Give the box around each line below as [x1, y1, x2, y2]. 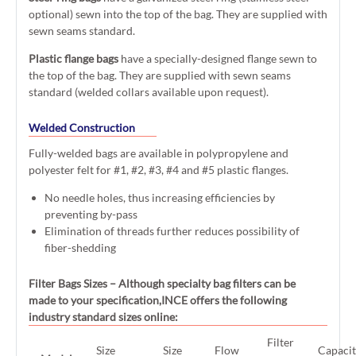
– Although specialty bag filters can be [110, 277, 296, 290]
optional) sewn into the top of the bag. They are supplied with [29, 7, 327, 21]
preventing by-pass [44, 207, 137, 221]
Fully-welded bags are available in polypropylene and [29, 146, 288, 160]
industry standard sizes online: [29, 310, 178, 323]
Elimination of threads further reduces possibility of [44, 224, 300, 238]
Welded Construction [29, 121, 135, 134]
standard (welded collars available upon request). [29, 85, 269, 99]
